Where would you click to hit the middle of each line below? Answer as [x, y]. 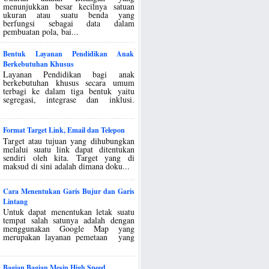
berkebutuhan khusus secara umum [69, 83]
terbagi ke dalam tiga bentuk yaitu [69, 91]
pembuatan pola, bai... [41, 31]
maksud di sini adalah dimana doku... [67, 166]
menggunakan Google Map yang [69, 229]
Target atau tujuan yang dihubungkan [69, 141]
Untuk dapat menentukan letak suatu [69, 212]
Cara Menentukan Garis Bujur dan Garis [69, 191]
